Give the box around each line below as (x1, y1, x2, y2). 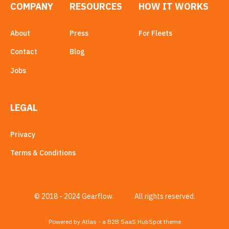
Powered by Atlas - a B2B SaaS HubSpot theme (48, 218, 181, 226)
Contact (10, 47, 37, 57)
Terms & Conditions (10, 148, 76, 158)
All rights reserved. (134, 192, 195, 201)
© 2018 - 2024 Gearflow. (34, 192, 114, 201)
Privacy (10, 129, 35, 139)
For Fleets (139, 29, 172, 38)
